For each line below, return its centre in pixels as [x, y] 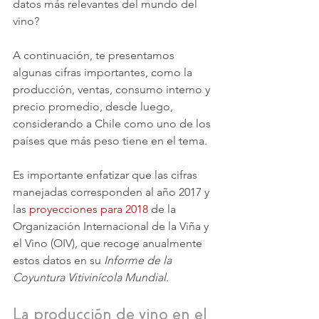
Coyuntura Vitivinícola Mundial [89, 278]
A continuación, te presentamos [95, 56]
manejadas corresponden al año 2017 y [113, 192]
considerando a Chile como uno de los [113, 124]
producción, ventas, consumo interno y [113, 90]
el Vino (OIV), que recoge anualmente [109, 244]
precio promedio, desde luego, [94, 107]
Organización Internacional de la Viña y [112, 226]
